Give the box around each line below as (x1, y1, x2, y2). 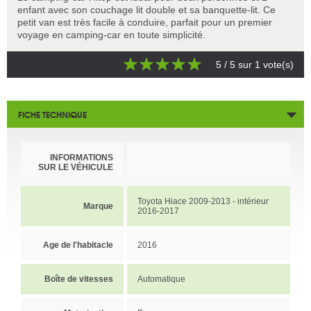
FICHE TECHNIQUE (18, 107, 87, 121)
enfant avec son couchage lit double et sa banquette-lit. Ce (17, 3, 276, 15)
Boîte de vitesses (44, 274, 113, 284)
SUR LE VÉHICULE (38, 162, 113, 172)
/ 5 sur (221, 58, 255, 70)
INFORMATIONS (50, 152, 113, 162)
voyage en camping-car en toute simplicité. (17, 28, 205, 40)
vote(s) (260, 58, 294, 70)
